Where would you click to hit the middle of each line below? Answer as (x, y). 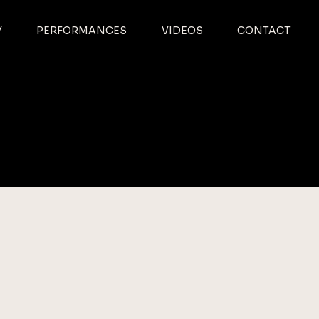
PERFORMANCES (82, 30)
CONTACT (263, 30)
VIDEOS (182, 30)
